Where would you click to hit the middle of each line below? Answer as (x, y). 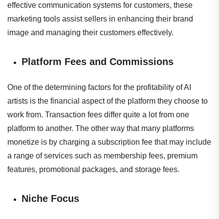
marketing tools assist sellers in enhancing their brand (100, 19)
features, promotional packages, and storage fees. (93, 170)
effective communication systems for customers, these (100, 5)
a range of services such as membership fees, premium (102, 156)
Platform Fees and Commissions (97, 61)
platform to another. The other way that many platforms (101, 129)
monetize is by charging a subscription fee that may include (109, 142)
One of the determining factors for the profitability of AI (99, 88)
